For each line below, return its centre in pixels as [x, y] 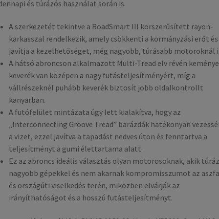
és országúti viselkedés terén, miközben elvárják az [94, 186]
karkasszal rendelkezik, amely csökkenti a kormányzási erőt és [113, 39]
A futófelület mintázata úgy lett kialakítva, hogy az [95, 112]
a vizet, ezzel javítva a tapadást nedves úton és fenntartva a [108, 137]
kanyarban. [27, 100]
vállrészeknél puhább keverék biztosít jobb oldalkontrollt [106, 88]
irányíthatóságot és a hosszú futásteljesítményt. [90, 198]
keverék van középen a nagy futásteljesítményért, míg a [102, 76]
